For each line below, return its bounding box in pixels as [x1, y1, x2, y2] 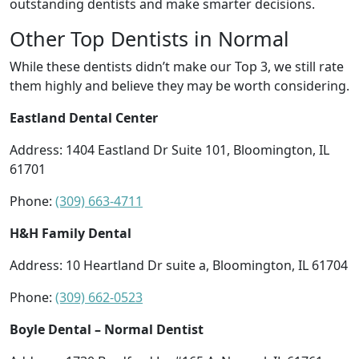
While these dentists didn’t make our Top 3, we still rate [10, 57, 344, 75]
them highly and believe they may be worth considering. [10, 76, 349, 95]
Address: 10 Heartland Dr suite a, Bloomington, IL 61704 [10, 256, 348, 274]
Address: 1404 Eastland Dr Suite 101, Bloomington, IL [10, 140, 329, 159]
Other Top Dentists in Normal [10, 24, 289, 52]
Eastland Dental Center [10, 108, 158, 127]
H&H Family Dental [10, 224, 131, 242]
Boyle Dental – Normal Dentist [10, 320, 204, 338]
